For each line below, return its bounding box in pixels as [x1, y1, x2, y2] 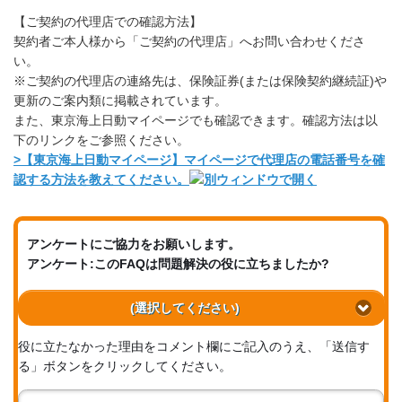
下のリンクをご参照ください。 [13, 133, 189, 148]
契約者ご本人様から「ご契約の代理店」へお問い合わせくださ [13, 34, 365, 49]
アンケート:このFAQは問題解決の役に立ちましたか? [27, 257, 329, 272]
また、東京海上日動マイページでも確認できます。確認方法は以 [13, 113, 378, 128]
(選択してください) [130, 300, 240, 315]
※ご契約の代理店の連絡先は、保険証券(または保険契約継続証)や [13, 74, 387, 89]
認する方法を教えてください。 [13, 172, 189, 188]
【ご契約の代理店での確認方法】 [13, 14, 202, 30]
